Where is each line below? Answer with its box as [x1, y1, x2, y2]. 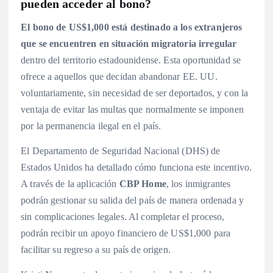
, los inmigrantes [166, 178, 231, 189]
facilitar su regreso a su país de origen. [21, 244, 171, 255]
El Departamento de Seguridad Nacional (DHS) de [21, 145, 221, 156]
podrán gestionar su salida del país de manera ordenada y [21, 194, 244, 205]
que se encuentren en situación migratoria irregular [21, 38, 237, 49]
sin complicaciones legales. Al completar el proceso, [21, 211, 225, 222]
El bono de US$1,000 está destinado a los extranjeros [21, 21, 243, 32]
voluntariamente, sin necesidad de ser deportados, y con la [21, 87, 249, 98]
